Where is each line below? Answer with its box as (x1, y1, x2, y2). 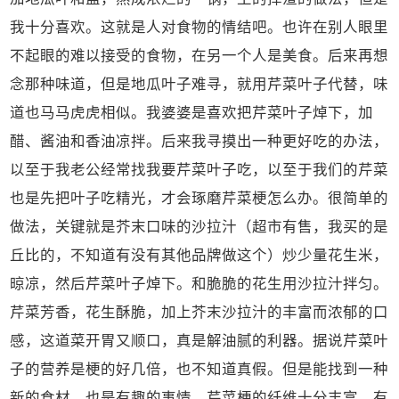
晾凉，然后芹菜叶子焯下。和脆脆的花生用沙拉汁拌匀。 (10, 275, 389, 291)
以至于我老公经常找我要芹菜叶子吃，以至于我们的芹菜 (10, 161, 389, 177)
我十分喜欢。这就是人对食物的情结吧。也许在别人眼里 (10, 19, 389, 35)
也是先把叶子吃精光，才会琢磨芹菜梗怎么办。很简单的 (10, 190, 389, 206)
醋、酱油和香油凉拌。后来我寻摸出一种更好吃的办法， (10, 133, 389, 149)
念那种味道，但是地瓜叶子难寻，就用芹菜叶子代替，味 (10, 76, 389, 92)
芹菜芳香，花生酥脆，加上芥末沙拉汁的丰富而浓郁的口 (10, 304, 389, 320)
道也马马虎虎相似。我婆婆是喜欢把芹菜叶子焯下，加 (10, 104, 374, 120)
